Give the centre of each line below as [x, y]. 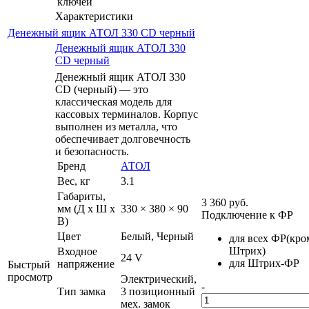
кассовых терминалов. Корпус [127, 114]
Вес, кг [74, 181]
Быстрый [29, 264]
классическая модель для [113, 101]
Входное [77, 251]
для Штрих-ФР [264, 263]
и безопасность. [92, 151]
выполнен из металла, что [116, 126]
